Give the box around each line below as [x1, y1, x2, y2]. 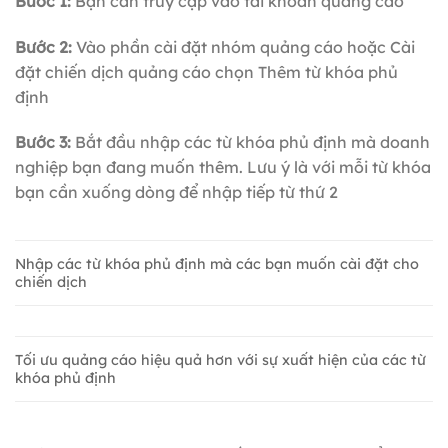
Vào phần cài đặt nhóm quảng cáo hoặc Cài [72, 36, 415, 57]
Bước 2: [15, 36, 72, 57]
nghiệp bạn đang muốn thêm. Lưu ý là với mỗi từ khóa [15, 157, 431, 178]
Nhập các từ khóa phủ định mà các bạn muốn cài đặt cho [15, 255, 419, 274]
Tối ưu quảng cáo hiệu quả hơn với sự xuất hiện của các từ [15, 351, 426, 370]
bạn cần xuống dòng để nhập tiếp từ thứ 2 [15, 182, 338, 203]
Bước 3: [15, 132, 75, 153]
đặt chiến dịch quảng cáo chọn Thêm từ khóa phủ [15, 61, 398, 82]
